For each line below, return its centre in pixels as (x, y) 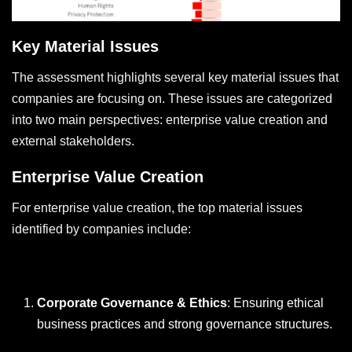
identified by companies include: (101, 229)
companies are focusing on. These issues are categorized (172, 99)
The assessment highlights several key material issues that (175, 78)
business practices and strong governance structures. (185, 324)
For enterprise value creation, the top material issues (157, 208)
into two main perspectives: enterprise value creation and (170, 120)
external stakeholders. (73, 141)
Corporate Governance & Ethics (132, 303)
